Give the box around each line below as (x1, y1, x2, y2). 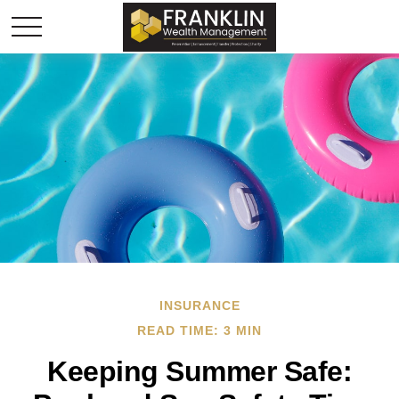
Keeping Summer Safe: (47, 355, 352, 387)
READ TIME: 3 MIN (137, 323, 262, 338)
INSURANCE (159, 298, 240, 313)
